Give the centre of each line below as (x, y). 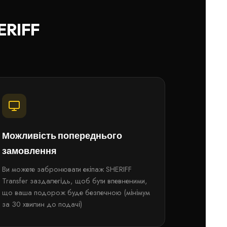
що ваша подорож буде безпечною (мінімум (76, 193)
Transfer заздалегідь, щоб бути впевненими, (75, 181)
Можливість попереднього (62, 136)
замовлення (30, 151)
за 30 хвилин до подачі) (42, 204)
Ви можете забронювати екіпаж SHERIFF (67, 169)
